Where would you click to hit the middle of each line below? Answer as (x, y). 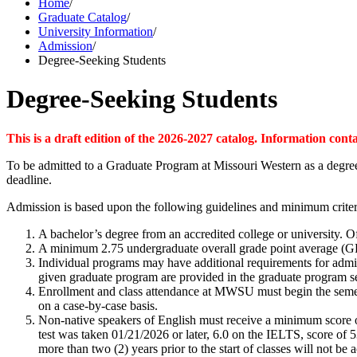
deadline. (29, 179)
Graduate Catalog (82, 17)
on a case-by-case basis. (98, 305)
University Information (96, 31)
